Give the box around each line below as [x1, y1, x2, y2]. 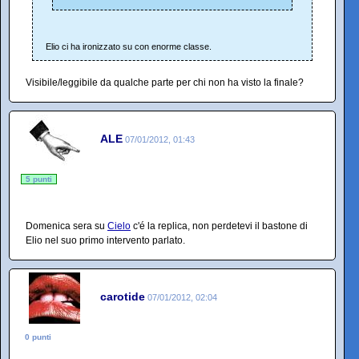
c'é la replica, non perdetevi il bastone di [131, 220, 308, 232]
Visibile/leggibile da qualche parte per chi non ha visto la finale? [26, 76, 304, 88]
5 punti [26, 174, 52, 184]
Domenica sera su [26, 220, 107, 232]
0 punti [25, 332, 51, 341]
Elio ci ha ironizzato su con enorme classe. [46, 41, 212, 51]
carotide [100, 290, 145, 304]
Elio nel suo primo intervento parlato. [26, 234, 185, 246]
